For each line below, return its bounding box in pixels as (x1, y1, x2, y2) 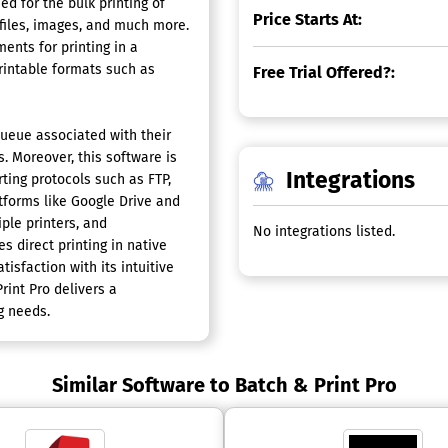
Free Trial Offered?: (253, 63, 396, 82)
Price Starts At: (253, 10, 363, 29)
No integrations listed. (253, 223, 396, 240)
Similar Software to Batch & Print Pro (51, 373, 397, 397)
